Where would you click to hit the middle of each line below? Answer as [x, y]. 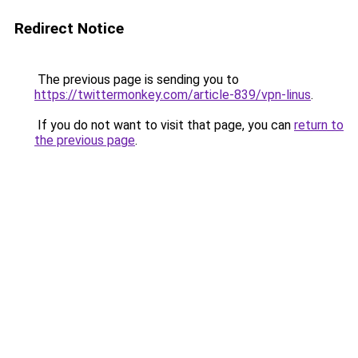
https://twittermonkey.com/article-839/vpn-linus [173, 95]
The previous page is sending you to [137, 80]
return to [319, 125]
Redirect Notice [69, 28]
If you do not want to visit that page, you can [164, 125]
